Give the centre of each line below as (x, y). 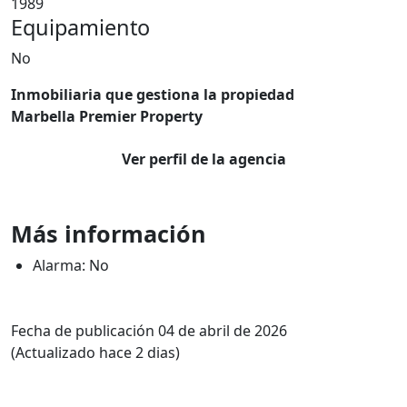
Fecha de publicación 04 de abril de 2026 (149, 331)
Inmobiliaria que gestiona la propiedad (153, 94)
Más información (109, 233)
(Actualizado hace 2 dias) (95, 352)
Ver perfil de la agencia (203, 159)
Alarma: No (71, 265)
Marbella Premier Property (107, 116)
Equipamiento (80, 27)
